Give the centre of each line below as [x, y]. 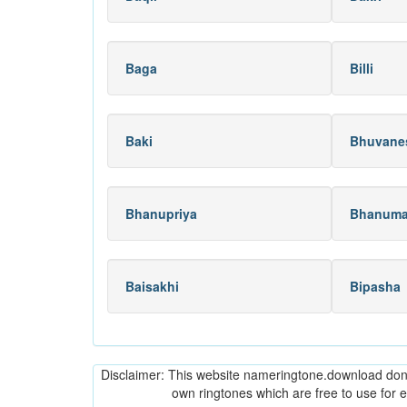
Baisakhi [152, 286]
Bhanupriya [161, 213]
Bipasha [375, 286]
